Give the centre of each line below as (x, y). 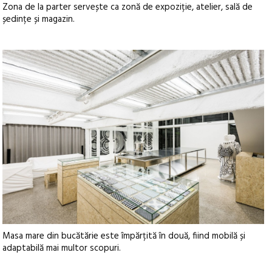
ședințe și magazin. (39, 19)
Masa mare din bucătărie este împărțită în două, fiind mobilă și (124, 236)
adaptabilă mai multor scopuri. (62, 249)
